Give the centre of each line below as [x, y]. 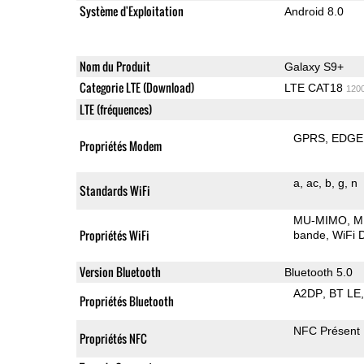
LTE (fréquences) [115, 109]
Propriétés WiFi [114, 235]
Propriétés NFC [113, 338]
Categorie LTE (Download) [136, 87]
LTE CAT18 [315, 87]
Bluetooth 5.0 [318, 272]
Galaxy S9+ [314, 66]
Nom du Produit [115, 66]
